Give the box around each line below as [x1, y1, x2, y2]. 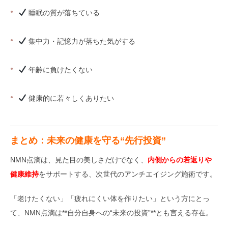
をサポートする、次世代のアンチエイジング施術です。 [39, 170, 217, 178]
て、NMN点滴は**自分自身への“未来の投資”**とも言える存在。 [10, 209, 213, 217]
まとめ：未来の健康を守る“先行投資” [10, 135, 166, 146]
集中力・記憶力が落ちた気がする [26, 37, 135, 45]
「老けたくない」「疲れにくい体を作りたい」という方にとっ [10, 194, 210, 203]
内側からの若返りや [148, 156, 212, 164]
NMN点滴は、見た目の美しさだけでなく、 [10, 156, 148, 164]
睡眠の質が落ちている [26, 9, 100, 17]
